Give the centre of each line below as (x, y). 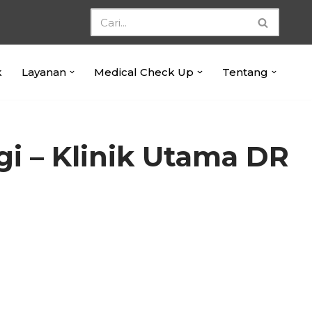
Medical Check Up (144, 72)
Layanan (44, 72)
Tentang (245, 72)
